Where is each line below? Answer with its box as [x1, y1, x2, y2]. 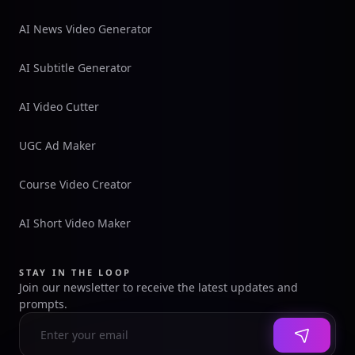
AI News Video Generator [19, 21, 152, 37]
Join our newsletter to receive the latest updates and [19, 280, 298, 296]
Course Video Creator [19, 177, 132, 193]
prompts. [19, 296, 67, 312]
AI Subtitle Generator [19, 60, 132, 76]
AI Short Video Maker [19, 216, 131, 231]
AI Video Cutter [19, 99, 99, 115]
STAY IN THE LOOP [19, 266, 132, 279]
